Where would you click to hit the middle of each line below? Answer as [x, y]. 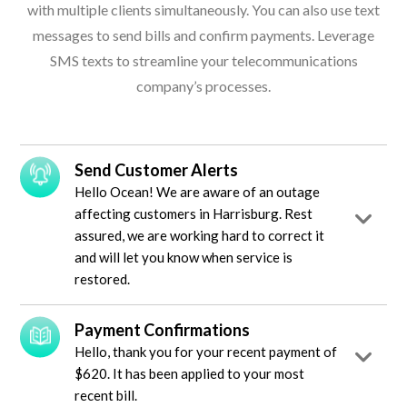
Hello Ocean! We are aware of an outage [197, 191]
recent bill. [106, 395]
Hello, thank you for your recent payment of [206, 351]
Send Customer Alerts [156, 169]
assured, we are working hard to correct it [199, 235]
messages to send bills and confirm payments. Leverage [203, 35]
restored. [102, 278]
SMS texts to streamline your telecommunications [203, 60]
